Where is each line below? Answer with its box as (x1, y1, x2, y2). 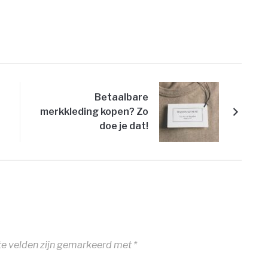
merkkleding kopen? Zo (40, 106, 148, 117)
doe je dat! (99, 120, 148, 132)
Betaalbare (95, 92, 148, 103)
